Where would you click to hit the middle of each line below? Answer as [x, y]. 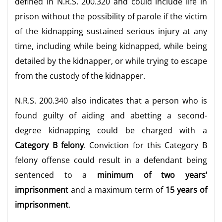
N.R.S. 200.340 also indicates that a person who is [111, 100]
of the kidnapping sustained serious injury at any [111, 31]
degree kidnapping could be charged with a [111, 130]
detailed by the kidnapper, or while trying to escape [111, 61]
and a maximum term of [117, 190]
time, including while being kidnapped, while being [111, 46]
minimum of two [141, 175]
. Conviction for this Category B [145, 145]
